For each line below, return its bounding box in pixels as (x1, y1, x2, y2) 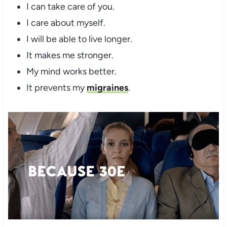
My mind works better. (26, 66, 117, 78)
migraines (86, 82, 128, 94)
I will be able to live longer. (26, 33, 132, 45)
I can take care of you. (26, 1, 115, 13)
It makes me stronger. (26, 50, 113, 61)
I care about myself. (26, 17, 105, 29)
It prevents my (26, 82, 87, 94)
